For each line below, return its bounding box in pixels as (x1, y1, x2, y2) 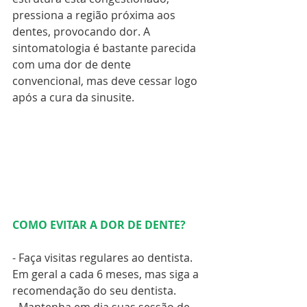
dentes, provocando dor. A (12, 24, 153, 40)
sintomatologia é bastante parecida (12, 40, 199, 56)
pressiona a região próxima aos (12, 8, 178, 23)
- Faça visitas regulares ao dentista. (12, 250, 195, 266)
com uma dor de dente (12, 57, 134, 73)
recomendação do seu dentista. (12, 283, 176, 299)
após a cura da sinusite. (12, 90, 134, 106)
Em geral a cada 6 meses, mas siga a (12, 267, 201, 282)
